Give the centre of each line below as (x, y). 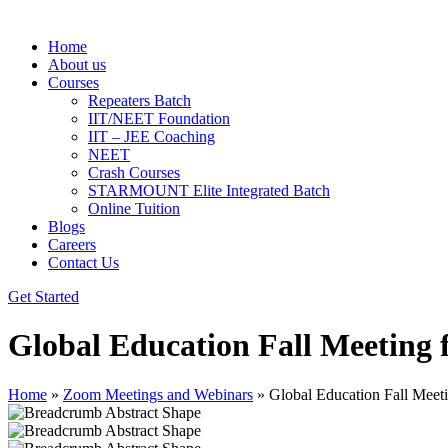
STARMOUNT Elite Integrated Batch (209, 190)
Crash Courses (134, 172)
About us (77, 64)
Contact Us (83, 262)
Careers (72, 244)
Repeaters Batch (139, 100)
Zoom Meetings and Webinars (158, 394)
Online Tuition (134, 208)
